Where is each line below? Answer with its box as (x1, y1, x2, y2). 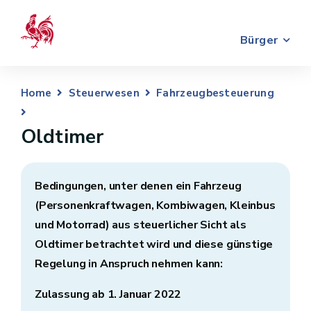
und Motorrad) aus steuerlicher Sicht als (35, 217, 246, 233)
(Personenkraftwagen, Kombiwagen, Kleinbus (35, 198, 276, 213)
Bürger (239, 32, 278, 48)
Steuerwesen (68, 86, 140, 100)
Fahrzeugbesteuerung (156, 86, 274, 100)
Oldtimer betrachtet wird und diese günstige (35, 237, 274, 252)
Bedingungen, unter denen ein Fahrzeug (35, 178, 242, 194)
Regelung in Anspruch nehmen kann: (35, 256, 226, 271)
